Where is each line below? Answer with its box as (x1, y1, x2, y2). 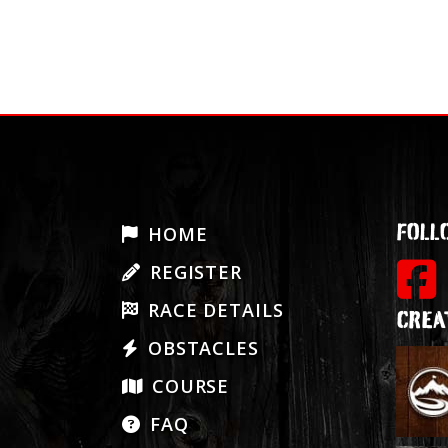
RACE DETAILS (141, 297, 284, 322)
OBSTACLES (141, 335, 259, 360)
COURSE (145, 373, 230, 398)
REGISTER (143, 259, 243, 284)
